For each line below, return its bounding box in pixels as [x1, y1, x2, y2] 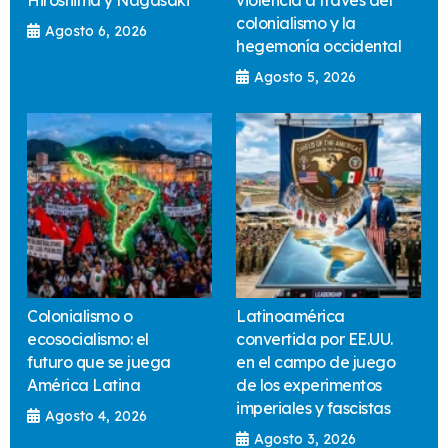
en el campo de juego [236, 352, 395, 373]
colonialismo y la [236, 13, 356, 34]
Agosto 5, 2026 [254, 68, 356, 87]
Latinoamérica [236, 306, 345, 327]
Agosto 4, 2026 [45, 407, 147, 426]
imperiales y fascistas [236, 398, 390, 419]
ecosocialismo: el [27, 329, 149, 350]
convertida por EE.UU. [236, 329, 393, 350]
